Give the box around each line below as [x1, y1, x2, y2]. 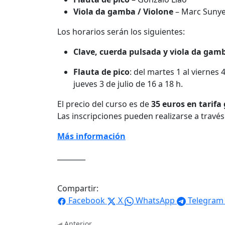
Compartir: [57, 183, 98, 194]
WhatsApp [136, 195, 175, 206]
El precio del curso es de [57, 98, 151, 110]
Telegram [188, 195, 223, 206]
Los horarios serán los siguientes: [57, 26, 185, 38]
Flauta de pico [73, 66, 130, 78]
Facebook [68, 195, 105, 206]
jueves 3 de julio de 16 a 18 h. [73, 78, 183, 90]
